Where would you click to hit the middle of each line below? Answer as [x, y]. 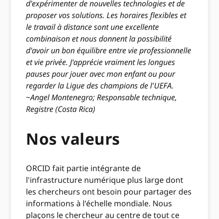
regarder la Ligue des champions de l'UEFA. [100, 86]
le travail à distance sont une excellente [93, 27]
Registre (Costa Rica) [61, 109]
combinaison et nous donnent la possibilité [99, 39]
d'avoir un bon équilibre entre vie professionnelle [109, 51]
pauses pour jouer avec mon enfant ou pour [101, 74]
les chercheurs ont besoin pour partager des [109, 192]
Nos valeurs [73, 138]
